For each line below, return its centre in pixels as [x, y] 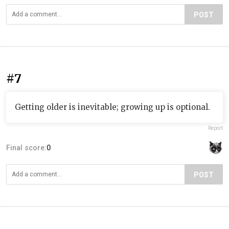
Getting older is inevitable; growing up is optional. [112, 107]
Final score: [26, 147]
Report [215, 128]
